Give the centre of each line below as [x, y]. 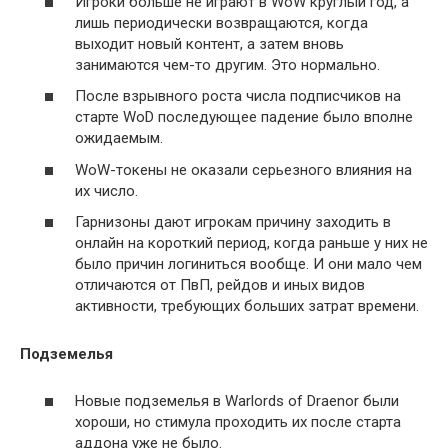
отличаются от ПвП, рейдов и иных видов [220, 285]
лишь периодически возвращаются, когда [221, 22]
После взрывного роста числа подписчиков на [238, 96]
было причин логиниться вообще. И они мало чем [248, 264]
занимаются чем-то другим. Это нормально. [227, 64]
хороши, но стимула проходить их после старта [238, 421]
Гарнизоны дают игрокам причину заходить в [233, 222]
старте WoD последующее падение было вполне [244, 117]
